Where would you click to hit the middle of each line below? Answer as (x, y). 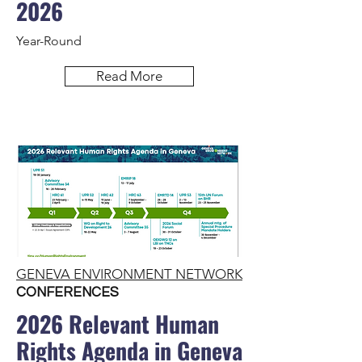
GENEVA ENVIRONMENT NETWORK (129, 274)
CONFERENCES (67, 293)
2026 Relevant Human (118, 324)
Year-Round (49, 41)
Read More (129, 76)
